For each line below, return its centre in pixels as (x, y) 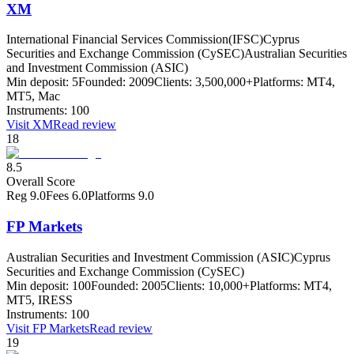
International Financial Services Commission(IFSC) (135, 40)
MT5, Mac (33, 96)
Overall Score (41, 182)
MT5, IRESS (40, 299)
